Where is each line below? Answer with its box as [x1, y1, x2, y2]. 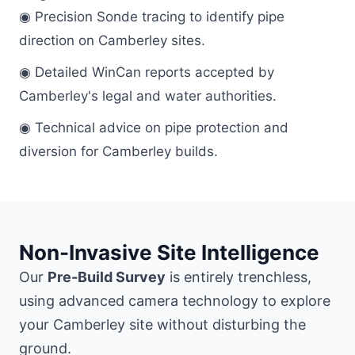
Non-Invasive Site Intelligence [19, 240, 319, 265]
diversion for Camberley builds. [19, 143, 218, 160]
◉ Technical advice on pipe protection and [19, 120, 288, 136]
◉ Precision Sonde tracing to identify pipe [19, 9, 284, 25]
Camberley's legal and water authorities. [19, 88, 277, 105]
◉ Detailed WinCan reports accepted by [19, 64, 274, 81]
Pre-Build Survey [48, 269, 166, 286]
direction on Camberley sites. [19, 32, 205, 49]
